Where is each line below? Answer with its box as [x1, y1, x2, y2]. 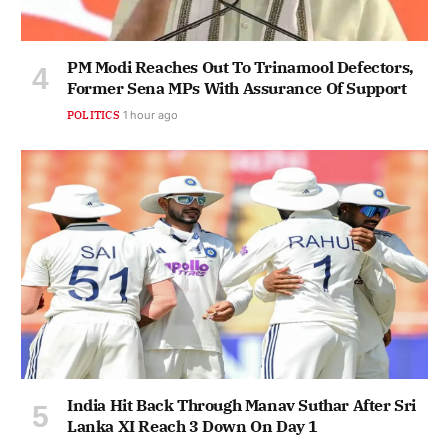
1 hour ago [122, 107, 178, 122]
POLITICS [67, 107, 120, 122]
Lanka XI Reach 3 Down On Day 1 [67, 415, 319, 436]
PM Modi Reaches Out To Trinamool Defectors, [67, 56, 414, 77]
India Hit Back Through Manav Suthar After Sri [67, 394, 417, 415]
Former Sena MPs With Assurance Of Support [67, 77, 407, 98]
